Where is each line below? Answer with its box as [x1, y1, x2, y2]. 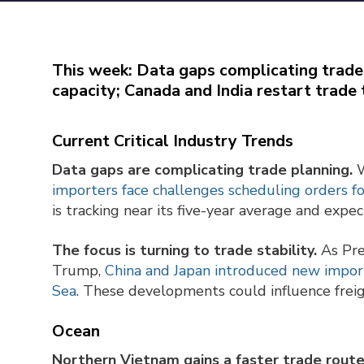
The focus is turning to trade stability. [52, 240, 317, 261]
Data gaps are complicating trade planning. [52, 160, 353, 180]
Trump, [52, 261, 105, 281]
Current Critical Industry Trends [52, 130, 293, 153]
